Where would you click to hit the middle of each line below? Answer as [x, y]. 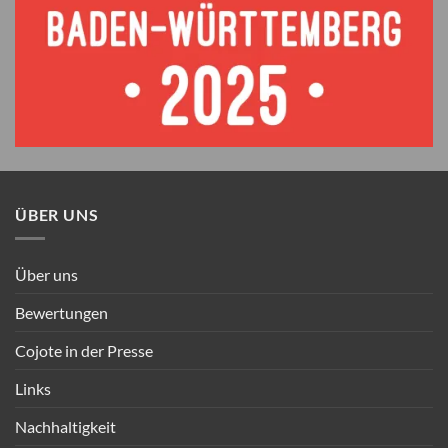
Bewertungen [61, 313]
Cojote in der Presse [84, 351]
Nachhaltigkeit [65, 427]
